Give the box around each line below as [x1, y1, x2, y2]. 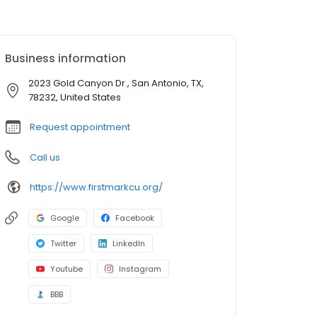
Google [50, 212, 79, 224]
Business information [5, 50, 126, 67]
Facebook [115, 212, 154, 224]
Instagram [119, 263, 161, 275]
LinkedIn [113, 238, 145, 250]
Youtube [50, 263, 83, 275]
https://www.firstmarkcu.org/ [30, 180, 163, 194]
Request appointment [30, 120, 130, 134]
